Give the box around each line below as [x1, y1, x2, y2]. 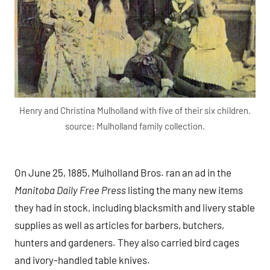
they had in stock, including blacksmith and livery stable [14, 201, 255, 213]
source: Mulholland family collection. [65, 121, 205, 132]
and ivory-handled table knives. [14, 253, 150, 266]
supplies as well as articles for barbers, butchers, [14, 218, 224, 231]
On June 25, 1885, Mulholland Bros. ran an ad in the [14, 166, 231, 178]
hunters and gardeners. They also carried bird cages [14, 236, 239, 248]
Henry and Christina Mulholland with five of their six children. [19, 105, 251, 116]
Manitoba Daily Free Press [14, 183, 126, 196]
